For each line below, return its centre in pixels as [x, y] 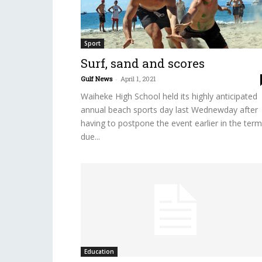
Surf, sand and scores [143, 63]
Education [99, 251]
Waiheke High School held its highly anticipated [169, 96]
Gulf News [96, 79]
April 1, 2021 [138, 79]
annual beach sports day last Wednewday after [169, 110]
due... [90, 137]
